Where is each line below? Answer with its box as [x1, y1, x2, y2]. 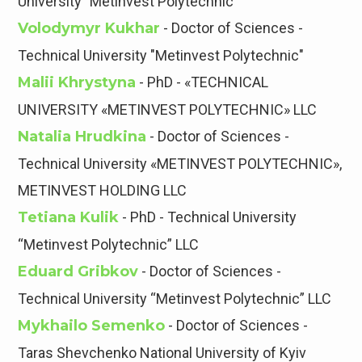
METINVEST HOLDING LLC [18, 182, 187, 200]
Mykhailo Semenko [18, 317, 166, 335]
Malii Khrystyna [18, 74, 137, 92]
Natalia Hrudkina [18, 128, 147, 146]
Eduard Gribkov [18, 263, 139, 281]
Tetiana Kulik [18, 208, 120, 227]
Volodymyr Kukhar [18, 19, 161, 38]
